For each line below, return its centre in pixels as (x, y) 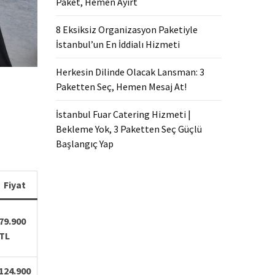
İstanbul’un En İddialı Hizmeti (118, 44)
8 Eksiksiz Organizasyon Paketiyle (127, 29)
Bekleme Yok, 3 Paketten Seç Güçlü (129, 129)
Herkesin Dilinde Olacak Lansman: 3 (130, 72)
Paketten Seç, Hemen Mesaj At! (121, 86)
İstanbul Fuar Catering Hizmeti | (123, 114)
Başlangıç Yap (85, 143)
